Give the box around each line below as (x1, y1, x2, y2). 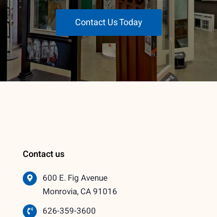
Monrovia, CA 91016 (43, 185, 118, 198)
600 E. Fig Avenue (43, 171, 108, 184)
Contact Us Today (75, 15, 142, 29)
